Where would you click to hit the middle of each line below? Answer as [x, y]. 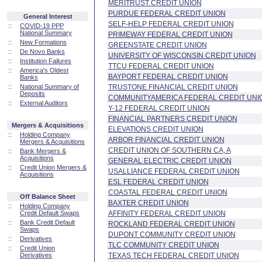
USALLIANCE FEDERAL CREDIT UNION [174, 171]
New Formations [43, 42]
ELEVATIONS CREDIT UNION [156, 129]
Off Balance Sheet [48, 196]
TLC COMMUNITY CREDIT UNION [163, 245]
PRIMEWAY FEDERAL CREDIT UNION [170, 35]
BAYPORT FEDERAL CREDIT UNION [168, 77]
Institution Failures [46, 61]
